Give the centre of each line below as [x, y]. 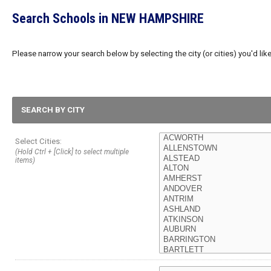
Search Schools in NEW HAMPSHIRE [108, 18]
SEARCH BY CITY [53, 110]
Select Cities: [38, 141]
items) [25, 160]
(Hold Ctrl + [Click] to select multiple [72, 152]
